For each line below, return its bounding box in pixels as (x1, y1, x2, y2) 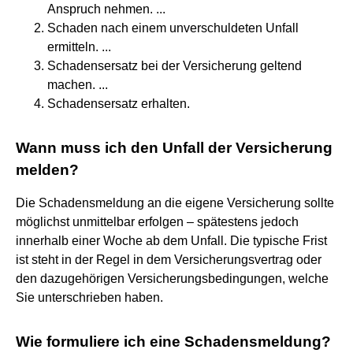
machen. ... (47, 77, 108, 91)
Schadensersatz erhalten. (47, 96, 190, 110)
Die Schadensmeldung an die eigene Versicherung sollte (16, 195, 334, 210)
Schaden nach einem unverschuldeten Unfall (47, 20, 299, 35)
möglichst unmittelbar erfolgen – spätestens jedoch (16, 214, 299, 229)
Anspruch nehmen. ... (47, 2, 165, 16)
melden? (16, 161, 79, 178)
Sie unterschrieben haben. (16, 290, 163, 304)
